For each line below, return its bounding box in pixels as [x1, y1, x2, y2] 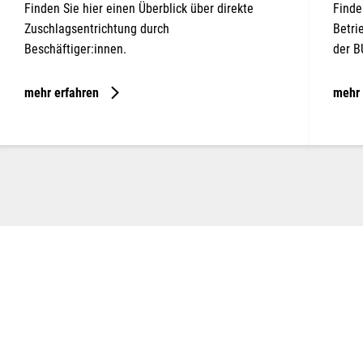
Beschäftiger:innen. [24, 41, 126, 57]
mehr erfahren [24, 84, 99, 100]
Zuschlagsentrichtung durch [24, 20, 169, 36]
